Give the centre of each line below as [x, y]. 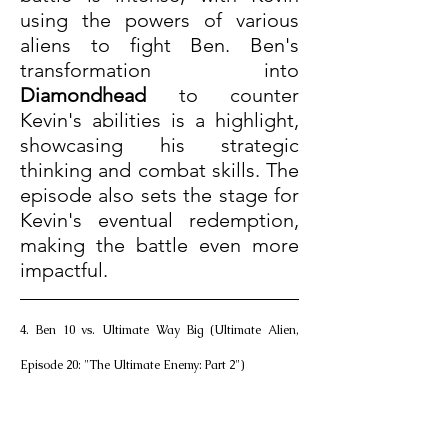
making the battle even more [159, 245]
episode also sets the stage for [159, 195]
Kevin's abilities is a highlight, [159, 120]
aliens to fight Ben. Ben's [159, 45]
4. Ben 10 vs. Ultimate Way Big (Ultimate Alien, [159, 330]
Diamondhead [83, 95]
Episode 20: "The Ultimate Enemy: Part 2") [132, 365]
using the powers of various [159, 20]
